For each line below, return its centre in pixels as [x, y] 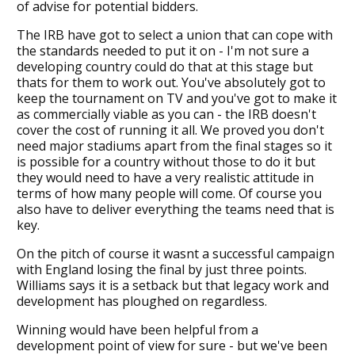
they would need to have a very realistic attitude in [165, 177]
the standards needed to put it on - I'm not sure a [162, 50]
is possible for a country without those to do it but [166, 161]
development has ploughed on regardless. [141, 301]
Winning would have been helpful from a [137, 329]
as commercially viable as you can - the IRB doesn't [166, 114]
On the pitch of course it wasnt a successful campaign [175, 253]
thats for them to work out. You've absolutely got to [171, 82]
